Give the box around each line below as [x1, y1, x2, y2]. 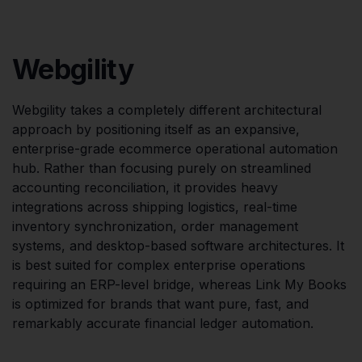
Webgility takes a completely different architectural [12, 101, 322, 118]
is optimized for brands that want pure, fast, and [12, 295, 309, 312]
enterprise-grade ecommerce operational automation [12, 140, 338, 157]
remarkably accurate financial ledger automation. [12, 314, 314, 331]
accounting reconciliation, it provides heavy [12, 179, 278, 196]
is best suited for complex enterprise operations [12, 256, 305, 273]
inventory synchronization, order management [12, 217, 298, 234]
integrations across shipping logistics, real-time [12, 198, 297, 215]
